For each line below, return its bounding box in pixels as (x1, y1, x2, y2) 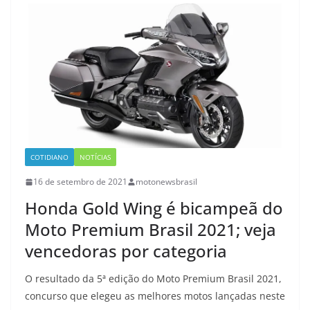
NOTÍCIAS (80, 152, 111, 163)
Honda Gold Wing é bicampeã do (25, 197, 283, 220)
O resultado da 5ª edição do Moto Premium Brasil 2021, (25, 272, 282, 286)
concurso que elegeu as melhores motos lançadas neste (25, 289, 285, 303)
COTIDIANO (30, 152, 69, 163)
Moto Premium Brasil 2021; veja (25, 218, 276, 241)
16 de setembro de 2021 (33, 176, 127, 188)
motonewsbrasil (136, 176, 197, 188)
